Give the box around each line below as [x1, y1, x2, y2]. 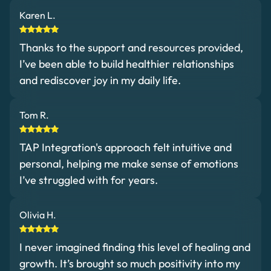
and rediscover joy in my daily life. [19, 73, 181, 87]
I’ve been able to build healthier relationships [19, 56, 234, 71]
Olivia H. [19, 208, 56, 221]
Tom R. [19, 108, 49, 121]
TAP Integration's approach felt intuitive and [19, 140, 232, 154]
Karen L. [19, 8, 56, 21]
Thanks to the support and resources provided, [19, 40, 243, 54]
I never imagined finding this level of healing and [19, 240, 250, 254]
